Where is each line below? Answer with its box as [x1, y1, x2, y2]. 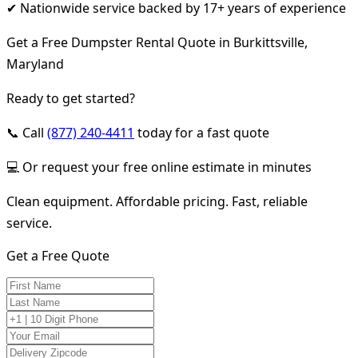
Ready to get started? [6, 89, 135, 107]
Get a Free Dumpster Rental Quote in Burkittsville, [6, 33, 308, 51]
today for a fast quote [134, 123, 269, 141]
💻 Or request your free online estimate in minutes [6, 157, 312, 176]
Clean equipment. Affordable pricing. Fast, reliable [6, 192, 308, 210]
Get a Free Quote [6, 246, 109, 265]
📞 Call [6, 123, 47, 141]
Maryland [6, 54, 64, 73]
